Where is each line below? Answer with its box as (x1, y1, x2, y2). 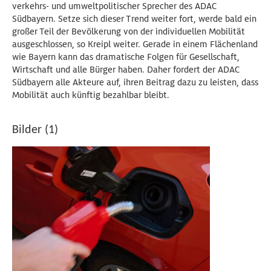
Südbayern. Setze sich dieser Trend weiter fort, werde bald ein (12, 13, 256, 25)
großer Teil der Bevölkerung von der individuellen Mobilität (12, 26, 245, 38)
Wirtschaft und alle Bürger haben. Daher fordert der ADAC (12, 64, 240, 76)
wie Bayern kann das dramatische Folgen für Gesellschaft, (12, 51, 240, 63)
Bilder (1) (12, 124, 58, 137)
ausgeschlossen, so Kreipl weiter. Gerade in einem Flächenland (12, 39, 258, 50)
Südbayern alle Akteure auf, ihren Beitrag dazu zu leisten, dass (12, 77, 258, 88)
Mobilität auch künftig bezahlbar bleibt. (12, 90, 169, 101)
